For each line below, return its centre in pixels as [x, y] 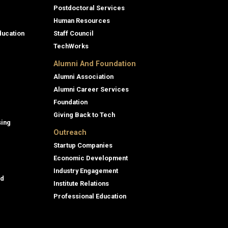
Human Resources [82, 20]
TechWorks [71, 46]
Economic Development [91, 158]
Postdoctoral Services [89, 8]
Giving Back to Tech [84, 115]
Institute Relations [81, 183]
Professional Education [90, 196]
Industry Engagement [86, 170]
